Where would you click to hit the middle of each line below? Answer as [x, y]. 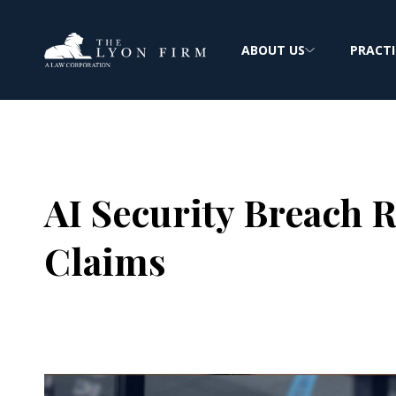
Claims [105, 261]
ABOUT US [273, 50]
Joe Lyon [147, 312]
